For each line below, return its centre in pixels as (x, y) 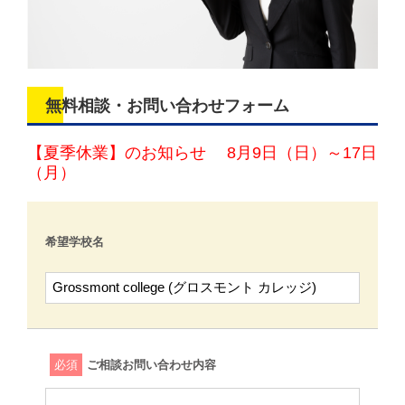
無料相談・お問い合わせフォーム (167, 106)
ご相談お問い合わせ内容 (151, 365)
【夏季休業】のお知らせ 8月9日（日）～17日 (202, 153)
